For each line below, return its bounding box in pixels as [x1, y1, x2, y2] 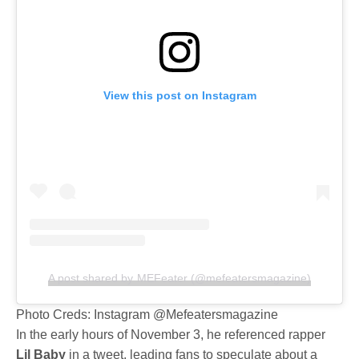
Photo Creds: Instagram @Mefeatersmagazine [16, 308, 278, 322]
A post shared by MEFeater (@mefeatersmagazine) [48, 272, 311, 285]
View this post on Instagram [103, 89, 256, 103]
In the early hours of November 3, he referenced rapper [16, 328, 326, 342]
